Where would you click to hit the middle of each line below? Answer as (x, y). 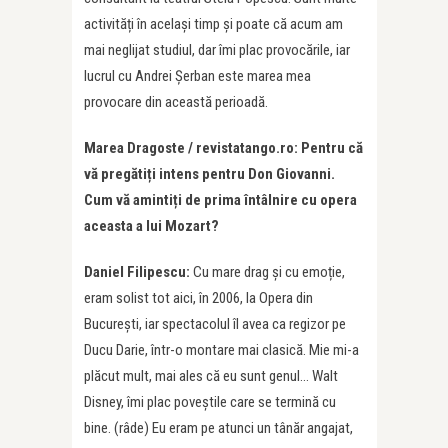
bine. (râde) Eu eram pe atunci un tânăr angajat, (218, 428)
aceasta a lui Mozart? (151, 226)
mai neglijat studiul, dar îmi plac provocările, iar (217, 50)
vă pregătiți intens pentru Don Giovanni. (209, 174)
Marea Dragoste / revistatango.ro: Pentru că (223, 148)
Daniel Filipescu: (138, 272)
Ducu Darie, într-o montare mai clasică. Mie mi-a (221, 350)
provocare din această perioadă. (176, 102)
